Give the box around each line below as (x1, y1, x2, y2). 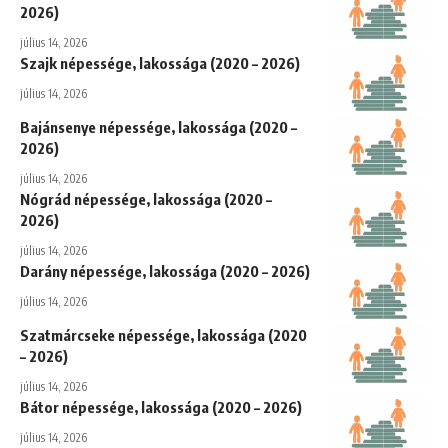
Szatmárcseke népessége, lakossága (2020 (20, 325, 307, 344)
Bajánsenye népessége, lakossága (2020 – (20, 117, 297, 136)
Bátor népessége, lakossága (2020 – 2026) (20, 397, 302, 416)
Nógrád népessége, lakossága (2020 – (20, 189, 272, 208)
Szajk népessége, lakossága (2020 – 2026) (20, 53, 300, 72)
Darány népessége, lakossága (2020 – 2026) (20, 261, 310, 280)
